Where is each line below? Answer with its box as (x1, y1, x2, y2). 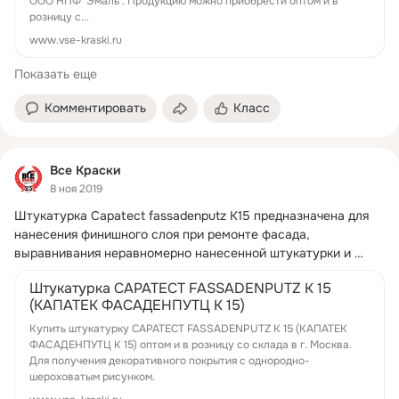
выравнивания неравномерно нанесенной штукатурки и (14, 244, 351, 261)
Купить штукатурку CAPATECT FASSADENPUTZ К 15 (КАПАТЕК (29, 321, 347, 336)
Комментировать (45, 100, 146, 116)
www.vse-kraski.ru (29, 33, 122, 47)
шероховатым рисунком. (29, 369, 155, 384)
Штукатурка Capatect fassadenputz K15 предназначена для (14, 207, 369, 224)
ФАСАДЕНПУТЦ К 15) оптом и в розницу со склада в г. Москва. (29, 337, 352, 352)
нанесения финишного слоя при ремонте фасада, (14, 225, 310, 242)
